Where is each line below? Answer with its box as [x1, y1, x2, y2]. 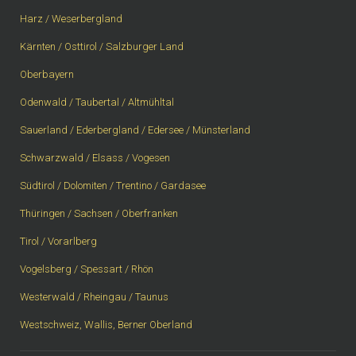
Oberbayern [20, 68, 74, 81]
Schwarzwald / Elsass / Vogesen [20, 152, 170, 164]
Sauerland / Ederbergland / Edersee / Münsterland [20, 124, 250, 137]
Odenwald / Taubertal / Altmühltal [20, 96, 174, 109]
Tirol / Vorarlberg [20, 235, 97, 248]
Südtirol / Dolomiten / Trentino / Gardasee [20, 180, 206, 192]
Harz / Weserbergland [20, 13, 122, 25]
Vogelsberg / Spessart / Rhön [20, 263, 153, 276]
